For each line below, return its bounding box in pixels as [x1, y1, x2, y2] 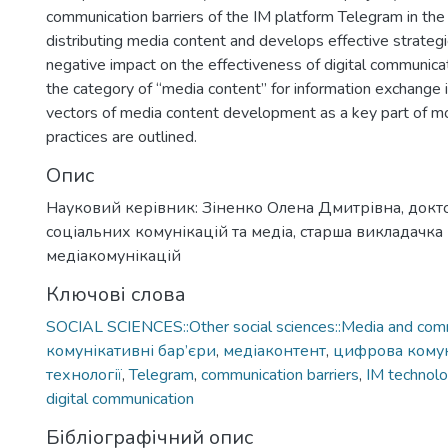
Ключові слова [46, 281, 186, 308]
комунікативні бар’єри [46, 340, 216, 362]
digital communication [46, 388, 194, 410]
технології [46, 364, 122, 386]
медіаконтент [223, 340, 326, 362]
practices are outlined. [46, 126, 197, 148]
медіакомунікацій [46, 245, 181, 267]
